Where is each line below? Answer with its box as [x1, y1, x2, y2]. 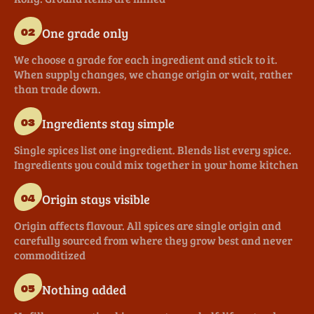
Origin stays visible [42, 190, 150, 207]
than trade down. [14, 81, 101, 97]
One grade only [42, 24, 128, 41]
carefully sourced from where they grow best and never [14, 233, 292, 248]
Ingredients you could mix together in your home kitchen [14, 157, 299, 172]
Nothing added [42, 280, 126, 298]
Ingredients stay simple [42, 114, 175, 132]
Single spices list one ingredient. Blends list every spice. [14, 142, 292, 158]
